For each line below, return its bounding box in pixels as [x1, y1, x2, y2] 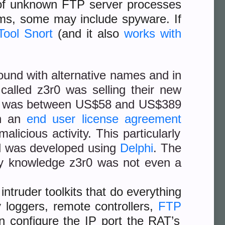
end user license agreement [27, 112, 182, 126]
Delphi [120, 141, 154, 155]
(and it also [52, 27, 124, 40]
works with [124, 27, 182, 40]
